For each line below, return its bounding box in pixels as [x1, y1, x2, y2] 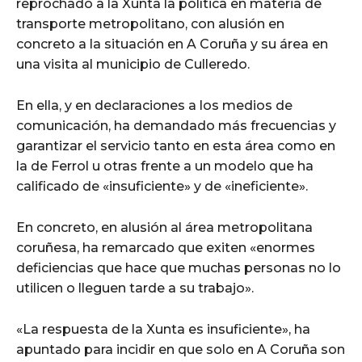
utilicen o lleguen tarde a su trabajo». [16, 280, 254, 296]
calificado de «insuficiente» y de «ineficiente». [16, 178, 308, 194]
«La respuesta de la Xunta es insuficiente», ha [16, 321, 310, 337]
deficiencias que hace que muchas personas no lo [16, 259, 341, 276]
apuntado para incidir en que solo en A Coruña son [16, 341, 345, 357]
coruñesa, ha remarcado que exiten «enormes [16, 239, 315, 255]
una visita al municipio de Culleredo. [16, 56, 250, 72]
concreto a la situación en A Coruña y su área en [16, 36, 328, 52]
